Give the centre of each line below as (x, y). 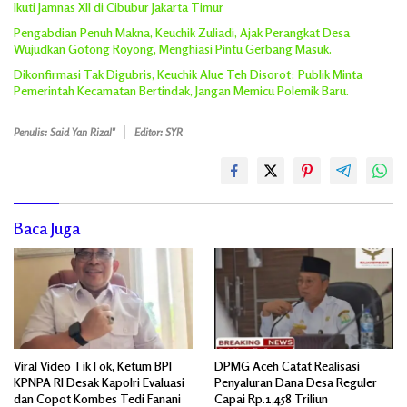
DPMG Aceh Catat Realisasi (287, 365)
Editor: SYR (159, 132)
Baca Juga (47, 228)
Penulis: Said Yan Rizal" (65, 132)
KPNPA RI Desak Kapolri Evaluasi (99, 382)
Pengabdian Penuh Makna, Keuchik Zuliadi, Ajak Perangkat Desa (182, 32)
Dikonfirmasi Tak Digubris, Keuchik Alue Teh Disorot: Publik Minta (188, 74)
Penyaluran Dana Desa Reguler (296, 382)
